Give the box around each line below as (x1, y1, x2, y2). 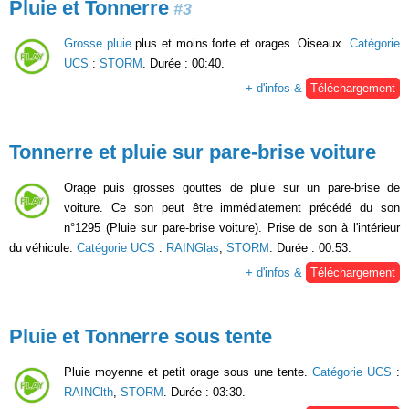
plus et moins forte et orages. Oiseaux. (131, 37, 351, 50)
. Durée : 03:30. (163, 385, 246, 399)
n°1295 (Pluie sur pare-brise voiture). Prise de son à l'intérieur (64, 221, 400, 235)
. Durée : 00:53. (269, 241, 351, 255)
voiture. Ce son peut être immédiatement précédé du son (64, 201, 400, 215)
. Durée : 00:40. (142, 57, 225, 70)
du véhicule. (9, 241, 77, 255)
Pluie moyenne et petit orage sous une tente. (64, 365, 312, 379)
